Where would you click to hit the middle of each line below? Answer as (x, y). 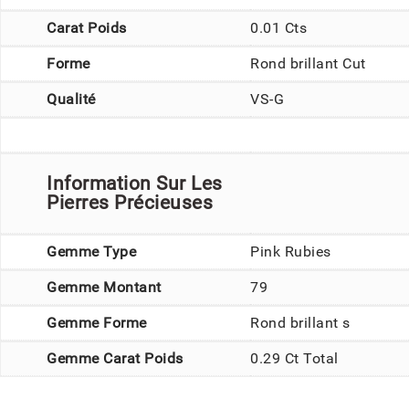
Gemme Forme (97, 322)
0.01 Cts (278, 27)
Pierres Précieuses (130, 202)
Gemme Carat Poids (115, 358)
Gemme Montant (104, 287)
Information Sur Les (135, 183)
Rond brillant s (300, 322)
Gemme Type (91, 251)
